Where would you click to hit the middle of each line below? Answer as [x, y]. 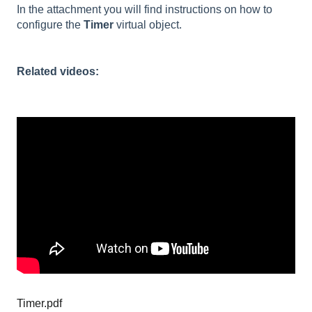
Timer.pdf [39, 304]
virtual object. [148, 25]
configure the [50, 25]
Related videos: [58, 71]
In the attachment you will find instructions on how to [145, 10]
